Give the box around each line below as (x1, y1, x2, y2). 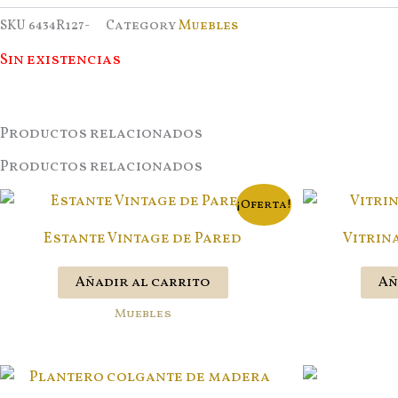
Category (106, 15, 176, 36)
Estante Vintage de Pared (44, 228, 242, 249)
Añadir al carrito (75, 272, 211, 292)
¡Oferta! (235, 195, 291, 213)
